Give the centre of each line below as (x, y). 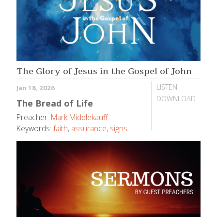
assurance (89, 129)
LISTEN (167, 87)
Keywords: (34, 129)
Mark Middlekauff (79, 117)
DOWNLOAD (176, 99)
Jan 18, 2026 (36, 88)
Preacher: (34, 117)
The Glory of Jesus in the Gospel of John (104, 71)
